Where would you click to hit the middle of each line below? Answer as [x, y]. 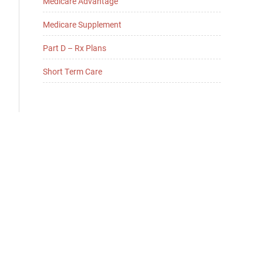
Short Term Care [73, 71]
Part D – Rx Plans [75, 48]
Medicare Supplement [82, 24]
